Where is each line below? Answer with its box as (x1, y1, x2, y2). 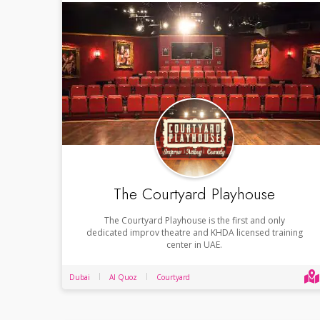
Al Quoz (109, 271, 137, 282)
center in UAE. (166, 238, 222, 251)
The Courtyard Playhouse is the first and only (104, 214, 285, 226)
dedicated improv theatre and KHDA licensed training (86, 226, 303, 239)
